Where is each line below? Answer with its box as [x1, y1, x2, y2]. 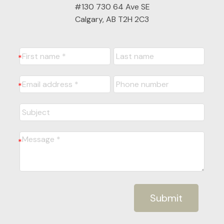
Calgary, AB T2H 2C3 [75, 13, 149, 24]
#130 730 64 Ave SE [74, 1, 150, 12]
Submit [150, 191, 183, 204]
